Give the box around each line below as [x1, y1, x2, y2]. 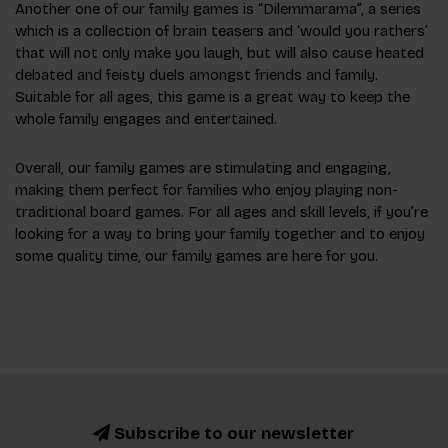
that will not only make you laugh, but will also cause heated [15, 44, 424, 63]
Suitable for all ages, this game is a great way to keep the [15, 88, 410, 107]
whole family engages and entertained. [15, 110, 277, 129]
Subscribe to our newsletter [110, 423, 355, 445]
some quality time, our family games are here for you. [15, 247, 378, 266]
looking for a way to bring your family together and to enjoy [15, 225, 425, 244]
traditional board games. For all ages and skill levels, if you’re [15, 203, 428, 222]
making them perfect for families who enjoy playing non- [15, 181, 398, 200]
